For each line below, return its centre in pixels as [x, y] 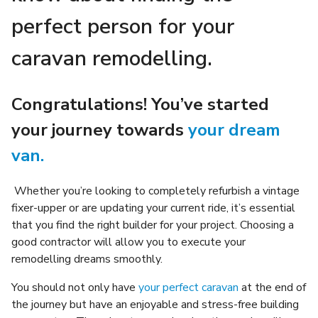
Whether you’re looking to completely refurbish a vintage [155, 191]
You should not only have [75, 287]
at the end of [272, 287]
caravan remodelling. [112, 59]
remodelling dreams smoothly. [88, 259]
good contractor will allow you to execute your [128, 242]
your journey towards [100, 130]
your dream [234, 130]
